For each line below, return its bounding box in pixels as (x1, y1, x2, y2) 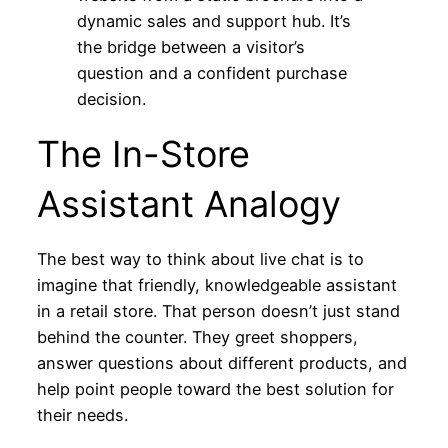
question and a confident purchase (76, 62, 347, 83)
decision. (76, 88, 146, 109)
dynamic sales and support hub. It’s (76, 10, 351, 31)
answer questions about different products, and (36, 352, 407, 373)
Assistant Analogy (36, 181, 341, 226)
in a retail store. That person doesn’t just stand (36, 300, 400, 321)
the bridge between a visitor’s (76, 36, 305, 57)
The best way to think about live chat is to (36, 248, 364, 269)
